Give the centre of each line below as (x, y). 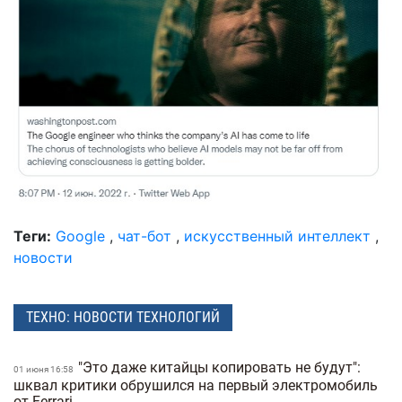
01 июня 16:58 (44, 369)
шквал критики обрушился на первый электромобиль (196, 385)
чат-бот (144, 236)
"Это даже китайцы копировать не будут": (219, 367)
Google (80, 236)
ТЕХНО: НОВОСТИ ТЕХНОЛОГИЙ (123, 317)
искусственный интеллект (277, 236)
